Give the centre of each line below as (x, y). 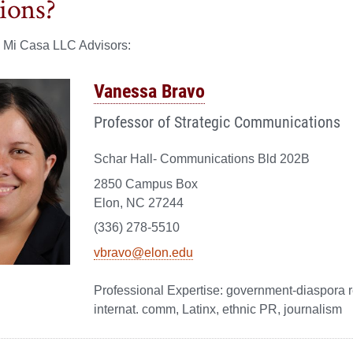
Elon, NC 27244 (139, 203)
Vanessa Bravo (149, 91)
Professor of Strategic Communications (217, 122)
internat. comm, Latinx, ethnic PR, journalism (218, 309)
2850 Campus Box (146, 184)
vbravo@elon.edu (143, 252)
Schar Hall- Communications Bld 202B (202, 159)
